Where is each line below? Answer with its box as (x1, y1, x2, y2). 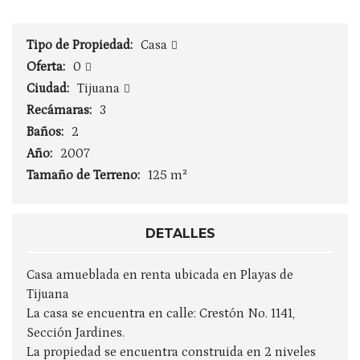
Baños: (27, 125, 67, 139)
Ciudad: (27, 81, 72, 96)
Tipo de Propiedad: (27, 38, 136, 52)
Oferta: (27, 59, 68, 74)
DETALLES (145, 226, 215, 241)
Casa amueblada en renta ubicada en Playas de (27, 268, 293, 282)
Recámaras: (27, 103, 95, 117)
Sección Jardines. (27, 325, 125, 340)
